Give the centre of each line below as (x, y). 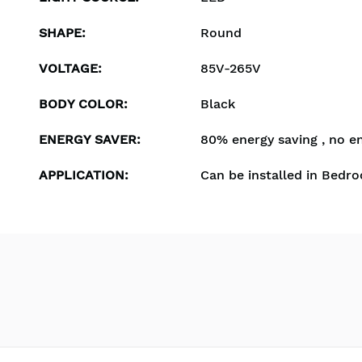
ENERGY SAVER (88, 139)
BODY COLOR (81, 104)
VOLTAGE (68, 68)
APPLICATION (82, 175)
